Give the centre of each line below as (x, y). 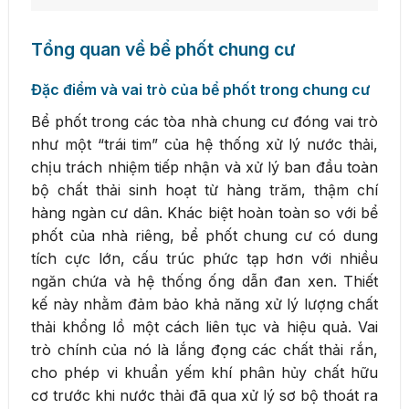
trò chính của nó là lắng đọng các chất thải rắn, (204, 350)
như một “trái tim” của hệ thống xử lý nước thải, (204, 145)
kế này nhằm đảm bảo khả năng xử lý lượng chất (204, 304)
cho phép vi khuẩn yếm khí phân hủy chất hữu (204, 373)
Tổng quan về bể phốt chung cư (163, 50)
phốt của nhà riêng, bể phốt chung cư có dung (204, 236)
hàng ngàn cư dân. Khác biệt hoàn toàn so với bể (204, 213)
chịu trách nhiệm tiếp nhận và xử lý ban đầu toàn (204, 168)
